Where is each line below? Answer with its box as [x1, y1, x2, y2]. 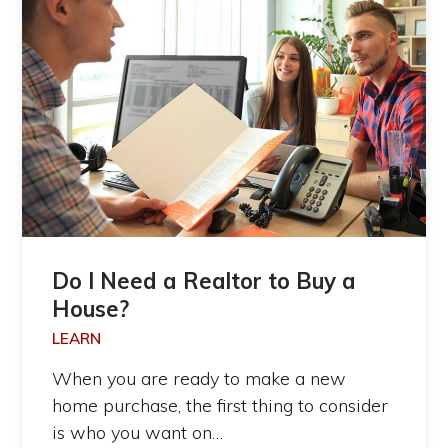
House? [52, 294, 130, 323]
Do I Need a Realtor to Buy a [52, 266, 357, 295]
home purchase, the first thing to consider [52, 393, 389, 417]
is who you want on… [52, 420, 224, 444]
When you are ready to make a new [52, 366, 347, 390]
